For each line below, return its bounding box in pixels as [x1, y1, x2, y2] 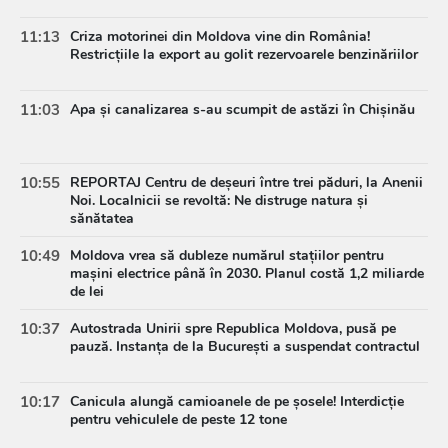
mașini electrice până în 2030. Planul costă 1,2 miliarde [70, 264, 424, 284]
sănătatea [70, 209, 134, 229]
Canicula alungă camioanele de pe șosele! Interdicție [70, 392, 404, 412]
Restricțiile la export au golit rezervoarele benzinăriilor [70, 45, 418, 65]
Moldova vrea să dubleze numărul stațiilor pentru [70, 246, 384, 266]
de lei [70, 282, 104, 302]
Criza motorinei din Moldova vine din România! [70, 27, 370, 47]
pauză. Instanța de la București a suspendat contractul [70, 337, 420, 357]
